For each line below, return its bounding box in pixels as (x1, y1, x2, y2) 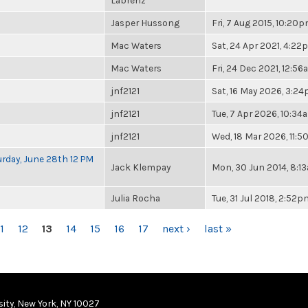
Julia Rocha (111, 192, 160, 203)
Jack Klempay (111, 162, 170, 173)
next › (162, 222, 190, 235)
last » (203, 222, 232, 235)
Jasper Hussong (111, 17, 179, 28)
